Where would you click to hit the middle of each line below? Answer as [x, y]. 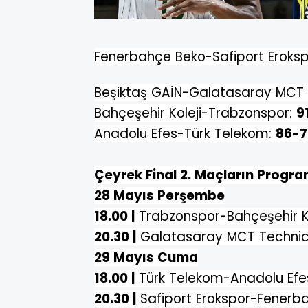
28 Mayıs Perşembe [159, 195]
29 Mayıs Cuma [146, 257]
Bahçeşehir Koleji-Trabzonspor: [195, 113]
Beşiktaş [121, 92]
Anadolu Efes [136, 133]
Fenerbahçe [133, 56]
